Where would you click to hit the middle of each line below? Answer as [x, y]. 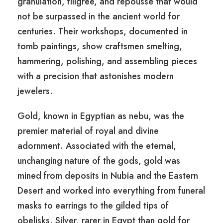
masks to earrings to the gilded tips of [93, 206]
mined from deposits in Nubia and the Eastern [108, 176]
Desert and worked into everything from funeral [111, 191]
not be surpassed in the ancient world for [99, 17]
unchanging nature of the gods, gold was [99, 161]
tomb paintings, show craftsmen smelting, [100, 47]
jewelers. [35, 91]
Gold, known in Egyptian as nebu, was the [101, 116]
